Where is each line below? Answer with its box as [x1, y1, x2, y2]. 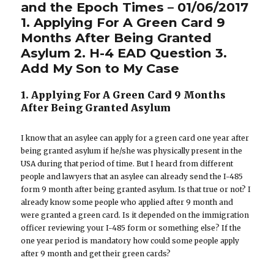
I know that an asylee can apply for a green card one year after [21, 133, 250, 143]
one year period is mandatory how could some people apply [21, 236, 240, 246]
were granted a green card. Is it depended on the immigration [21, 210, 250, 220]
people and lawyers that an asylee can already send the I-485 [21, 172, 243, 182]
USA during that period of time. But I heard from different [21, 159, 234, 169]
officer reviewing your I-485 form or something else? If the [21, 223, 242, 233]
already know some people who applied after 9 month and [21, 198, 234, 207]
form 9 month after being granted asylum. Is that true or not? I [21, 185, 251, 194]
